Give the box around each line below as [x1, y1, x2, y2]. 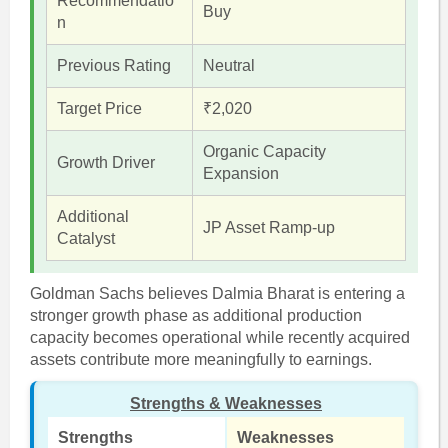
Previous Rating [56, 57, 171, 74]
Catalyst [56, 230, 115, 247]
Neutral [202, 57, 255, 74]
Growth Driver [56, 154, 155, 171]
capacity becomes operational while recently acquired [29, 329, 410, 346]
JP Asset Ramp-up [202, 219, 335, 236]
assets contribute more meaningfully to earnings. [29, 351, 372, 368]
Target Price [56, 100, 142, 117]
